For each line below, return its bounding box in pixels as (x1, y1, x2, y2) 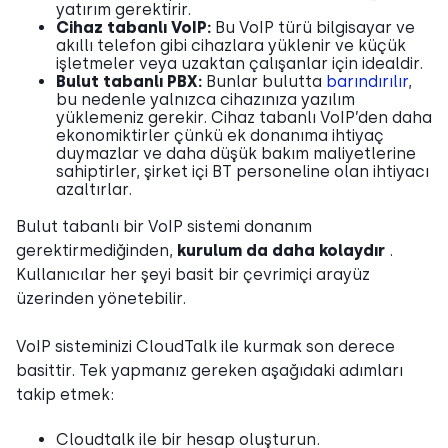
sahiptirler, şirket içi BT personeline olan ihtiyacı (56, 161, 429, 181)
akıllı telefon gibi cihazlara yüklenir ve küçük (56, 35, 406, 55)
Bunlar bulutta (206, 71, 326, 91)
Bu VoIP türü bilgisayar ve (215, 17, 415, 37)
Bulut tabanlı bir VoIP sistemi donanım (16, 216, 312, 236)
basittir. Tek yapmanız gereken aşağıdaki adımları (16, 360, 403, 380)
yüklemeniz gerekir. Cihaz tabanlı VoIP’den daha (56, 107, 432, 127)
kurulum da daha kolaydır (177, 240, 389, 260)
